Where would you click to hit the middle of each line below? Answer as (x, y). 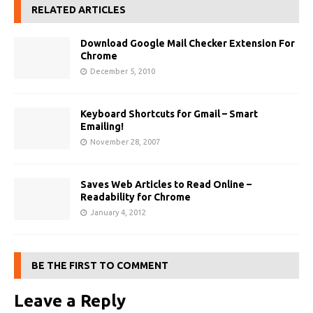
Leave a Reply (70, 300)
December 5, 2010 (123, 71)
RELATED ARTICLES (79, 9)
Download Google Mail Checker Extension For (188, 43)
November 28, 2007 (125, 141)
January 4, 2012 (118, 212)
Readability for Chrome (136, 197)
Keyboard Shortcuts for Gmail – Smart (169, 114)
